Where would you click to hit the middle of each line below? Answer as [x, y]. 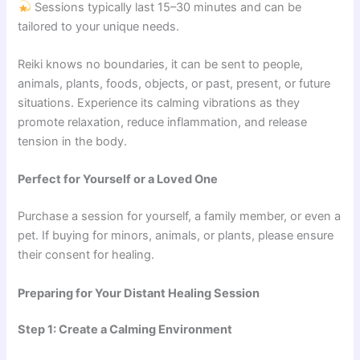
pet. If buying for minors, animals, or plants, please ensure [176, 236]
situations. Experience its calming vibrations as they [159, 102]
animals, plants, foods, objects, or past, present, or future [174, 83]
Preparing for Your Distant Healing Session [139, 293]
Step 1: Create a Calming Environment [125, 330]
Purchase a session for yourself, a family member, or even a [180, 217]
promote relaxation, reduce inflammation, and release [163, 122]
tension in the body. [73, 141]
